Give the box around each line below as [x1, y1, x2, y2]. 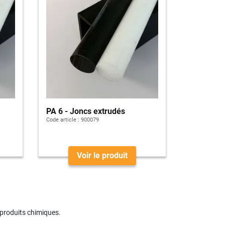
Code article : [46, 116, 79, 123]
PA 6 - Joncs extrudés [46, 106, 125, 116]
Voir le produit [76, 150, 128, 160]
